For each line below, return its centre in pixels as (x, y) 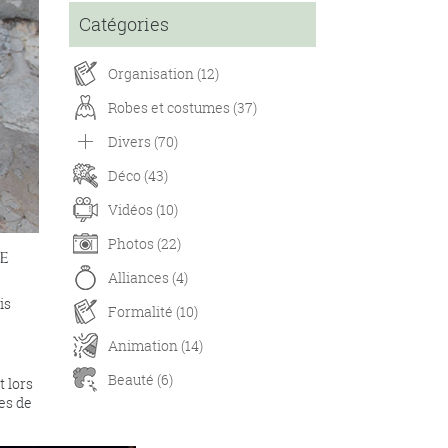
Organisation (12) (163, 73)
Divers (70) (142, 141)
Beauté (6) (140, 379)
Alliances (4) (147, 277)
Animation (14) (155, 345)
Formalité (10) (152, 311)
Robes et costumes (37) (182, 107)
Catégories (123, 24)
